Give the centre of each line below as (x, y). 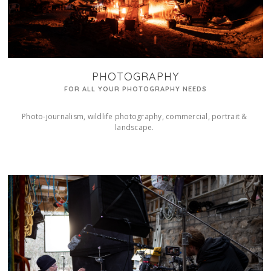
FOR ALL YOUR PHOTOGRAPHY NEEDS (135, 89)
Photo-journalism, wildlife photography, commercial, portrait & (135, 117)
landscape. (135, 128)
